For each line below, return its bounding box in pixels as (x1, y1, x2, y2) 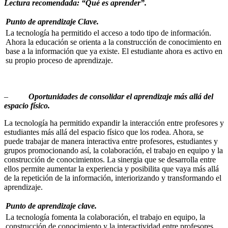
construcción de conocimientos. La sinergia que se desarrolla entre (4, 155, 216, 164)
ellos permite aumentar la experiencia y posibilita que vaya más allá (4, 164, 219, 174)
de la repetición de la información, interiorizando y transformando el (4, 174, 221, 183)
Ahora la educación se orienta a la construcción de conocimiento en (6, 38, 221, 47)
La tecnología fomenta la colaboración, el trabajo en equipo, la (6, 213, 205, 222)
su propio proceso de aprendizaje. (6, 56, 113, 65)
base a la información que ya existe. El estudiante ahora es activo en (6, 47, 222, 56)
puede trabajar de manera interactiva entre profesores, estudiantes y (4, 137, 218, 146)
